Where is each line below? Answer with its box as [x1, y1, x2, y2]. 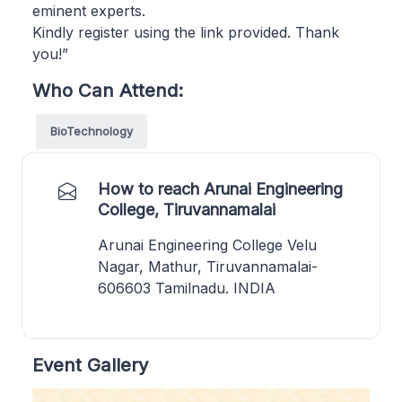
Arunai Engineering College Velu [98, 235, 317, 254]
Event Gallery [32, 353, 148, 376]
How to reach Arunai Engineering [98, 179, 343, 198]
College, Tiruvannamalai [98, 199, 275, 219]
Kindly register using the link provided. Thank [32, 22, 339, 41]
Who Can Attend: [32, 78, 183, 101]
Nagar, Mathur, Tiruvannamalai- [98, 257, 318, 275]
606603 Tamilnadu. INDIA [98, 278, 275, 297]
